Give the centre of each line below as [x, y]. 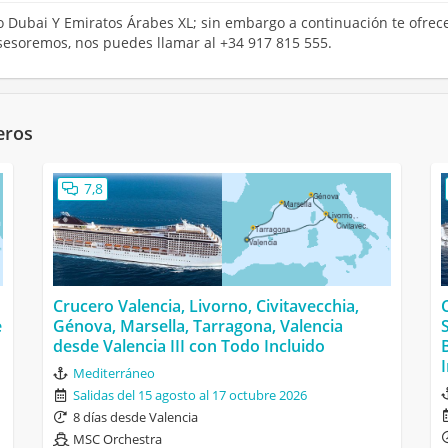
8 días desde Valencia [135, 417]
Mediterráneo [113, 373]
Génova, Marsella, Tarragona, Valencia [197, 326]
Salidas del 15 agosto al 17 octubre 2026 [189, 395]
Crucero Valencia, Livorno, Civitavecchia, [205, 306]
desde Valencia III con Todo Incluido [188, 346]
